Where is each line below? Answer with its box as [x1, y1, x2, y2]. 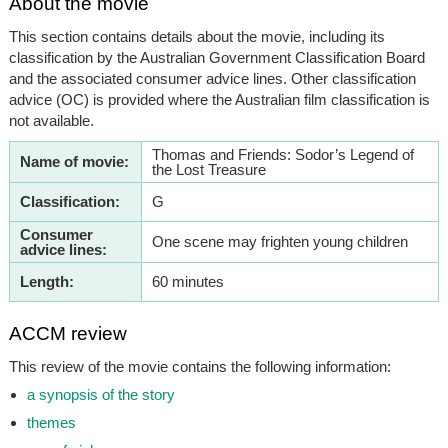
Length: [19, 272, 74, 290]
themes [26, 413, 76, 431]
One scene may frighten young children [151, 232, 408, 250]
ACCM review [8, 322, 127, 344]
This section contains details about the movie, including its [8, 27, 385, 45]
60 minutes [151, 272, 224, 290]
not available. [8, 111, 94, 129]
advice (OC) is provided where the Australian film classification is [8, 90, 430, 108]
